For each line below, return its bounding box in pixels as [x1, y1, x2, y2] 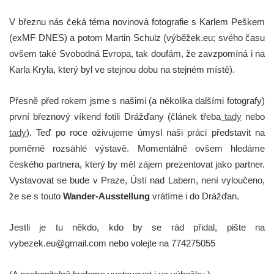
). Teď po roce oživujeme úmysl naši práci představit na [26, 127, 265, 138]
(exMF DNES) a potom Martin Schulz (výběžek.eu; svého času [9, 32, 265, 43]
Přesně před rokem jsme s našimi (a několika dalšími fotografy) [9, 95, 265, 106]
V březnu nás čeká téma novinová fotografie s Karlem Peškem [9, 17, 265, 28]
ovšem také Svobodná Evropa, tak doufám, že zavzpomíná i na [9, 48, 265, 59]
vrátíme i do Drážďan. [150, 191, 239, 202]
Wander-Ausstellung [63, 191, 150, 202]
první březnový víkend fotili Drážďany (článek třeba [9, 111, 221, 122]
